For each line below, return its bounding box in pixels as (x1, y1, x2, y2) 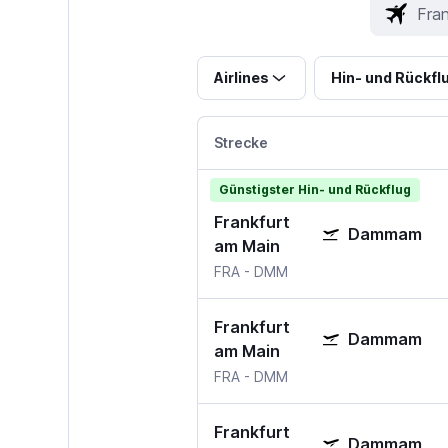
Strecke (213, 134, 268, 152)
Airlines (213, 69, 269, 87)
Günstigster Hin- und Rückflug (218, 182, 411, 198)
